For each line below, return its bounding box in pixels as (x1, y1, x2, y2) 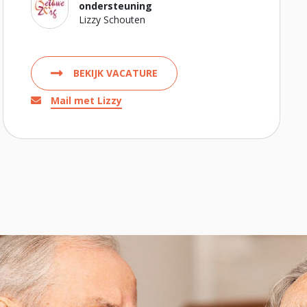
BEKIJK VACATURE (73, 66, 158, 79)
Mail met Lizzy (50, 94, 122, 107)
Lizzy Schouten (79, 12, 146, 26)
